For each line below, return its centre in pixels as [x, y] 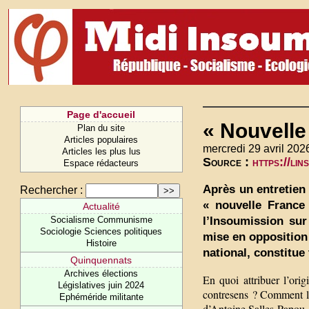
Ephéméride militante [101, 297]
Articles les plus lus [101, 151]
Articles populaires [101, 140]
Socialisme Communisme [101, 220]
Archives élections [101, 273]
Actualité [101, 206]
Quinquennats [101, 260]
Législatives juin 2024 [101, 285]
